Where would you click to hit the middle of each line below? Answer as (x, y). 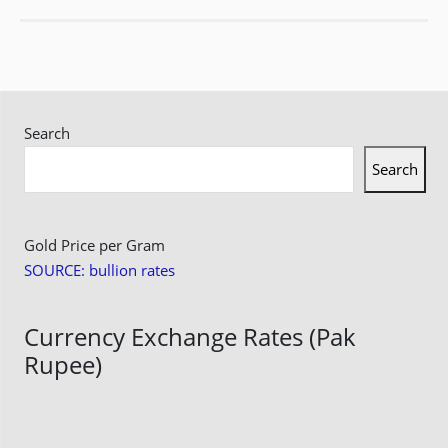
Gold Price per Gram (94, 244)
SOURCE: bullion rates (99, 269)
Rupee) (62, 364)
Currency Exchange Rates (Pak (189, 336)
